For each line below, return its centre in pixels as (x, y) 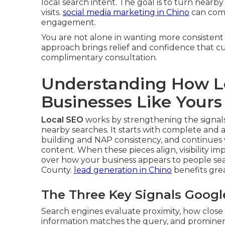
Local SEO (62, 120)
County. (58, 170)
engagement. (69, 22)
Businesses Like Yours (132, 102)
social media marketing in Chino (126, 12)
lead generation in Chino (123, 170)
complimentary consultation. (99, 58)
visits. (52, 12)
